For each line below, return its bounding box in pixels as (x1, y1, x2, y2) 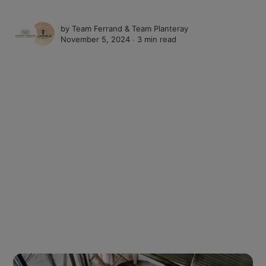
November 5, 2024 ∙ (61, 34, 138, 45)
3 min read (137, 34, 177, 45)
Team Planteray (132, 24, 189, 34)
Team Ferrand (72, 24, 123, 34)
